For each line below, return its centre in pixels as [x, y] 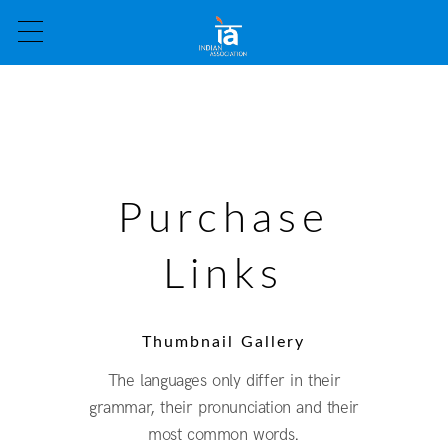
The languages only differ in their [224, 380]
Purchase [223, 219]
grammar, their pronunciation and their [224, 407]
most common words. [224, 434]
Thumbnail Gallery [224, 341]
